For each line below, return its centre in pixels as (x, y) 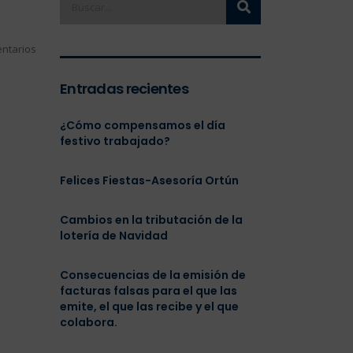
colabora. (89, 322)
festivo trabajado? (115, 141)
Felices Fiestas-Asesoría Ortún (149, 180)
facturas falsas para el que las (149, 291)
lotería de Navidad (114, 236)
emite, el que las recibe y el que (149, 307)
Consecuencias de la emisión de (153, 275)
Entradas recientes (124, 89)
